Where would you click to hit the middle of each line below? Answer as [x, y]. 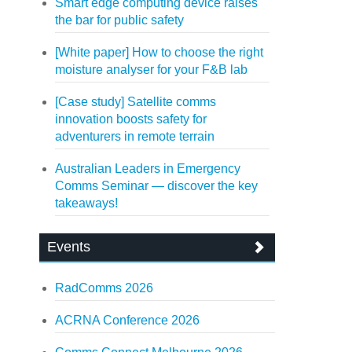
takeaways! [87, 203]
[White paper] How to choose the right [159, 52]
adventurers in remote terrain [135, 136]
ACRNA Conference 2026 [128, 320]
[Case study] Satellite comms [136, 102]
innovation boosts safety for [131, 119]
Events [69, 247]
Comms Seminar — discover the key [157, 186]
